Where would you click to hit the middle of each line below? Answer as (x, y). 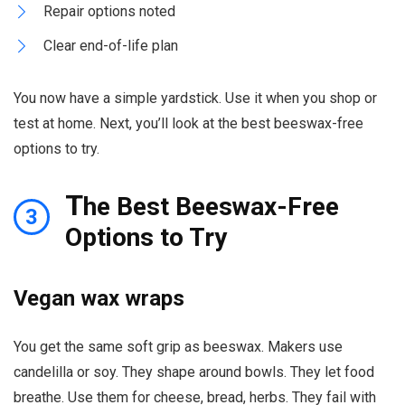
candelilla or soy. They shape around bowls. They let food (194, 372)
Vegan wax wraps (99, 298)
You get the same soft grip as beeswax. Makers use (178, 346)
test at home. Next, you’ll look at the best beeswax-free (188, 123)
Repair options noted (109, 11)
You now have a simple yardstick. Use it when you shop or (195, 98)
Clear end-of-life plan (111, 45)
